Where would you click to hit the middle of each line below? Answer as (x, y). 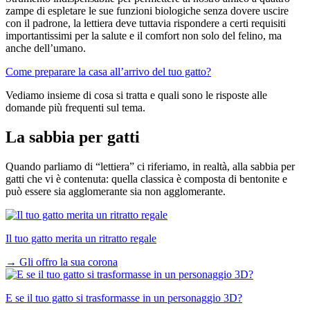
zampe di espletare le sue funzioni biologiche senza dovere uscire (147, 10)
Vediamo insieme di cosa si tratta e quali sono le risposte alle (136, 95)
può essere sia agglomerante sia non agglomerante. (116, 191)
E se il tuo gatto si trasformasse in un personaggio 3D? (124, 298)
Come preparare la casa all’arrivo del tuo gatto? (108, 71)
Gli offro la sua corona (69, 262)
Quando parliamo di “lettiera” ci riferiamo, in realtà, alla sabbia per (150, 166)
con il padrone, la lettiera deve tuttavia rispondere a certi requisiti (146, 23)
